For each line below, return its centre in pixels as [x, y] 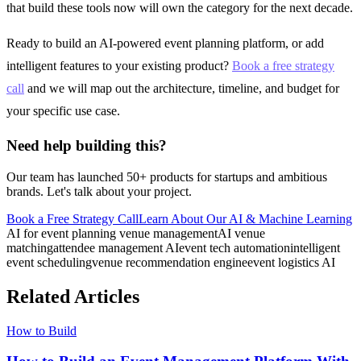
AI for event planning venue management [112, 233]
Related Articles [73, 296]
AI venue [241, 233]
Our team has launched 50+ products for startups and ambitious [167, 176]
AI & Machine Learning [290, 218]
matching [30, 247]
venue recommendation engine [170, 262]
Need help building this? [87, 146]
